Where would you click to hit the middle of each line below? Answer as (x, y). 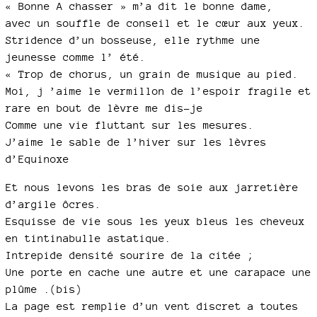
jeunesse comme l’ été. (76, 57)
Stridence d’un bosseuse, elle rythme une (133, 40)
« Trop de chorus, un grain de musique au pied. (152, 74)
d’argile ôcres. (53, 204)
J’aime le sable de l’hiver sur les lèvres (136, 142)
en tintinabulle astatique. (88, 238)
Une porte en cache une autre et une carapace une (158, 272)
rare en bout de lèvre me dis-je (104, 108)
